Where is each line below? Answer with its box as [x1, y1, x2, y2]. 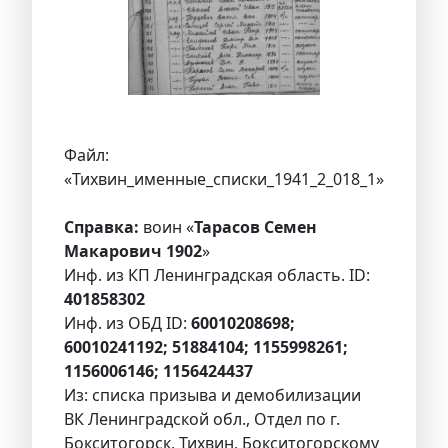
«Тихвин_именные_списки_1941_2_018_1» [64, 168, 384, 191]
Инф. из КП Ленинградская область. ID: [64, 264, 370, 287]
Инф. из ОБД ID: [64, 312, 191, 335]
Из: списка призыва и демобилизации [64, 384, 361, 407]
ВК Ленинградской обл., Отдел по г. [64, 408, 340, 431]
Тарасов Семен [194, 216, 317, 239]
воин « [139, 216, 194, 239]
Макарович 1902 [64, 240, 202, 263]
